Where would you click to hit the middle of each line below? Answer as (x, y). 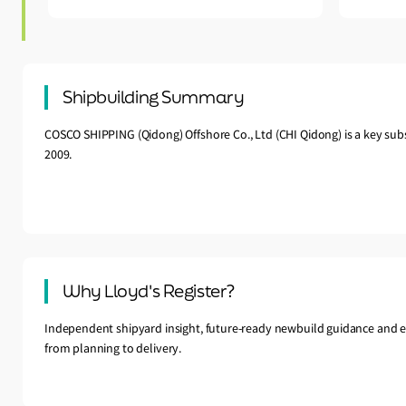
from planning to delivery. (113, 348)
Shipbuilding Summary (154, 97)
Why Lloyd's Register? (149, 291)
